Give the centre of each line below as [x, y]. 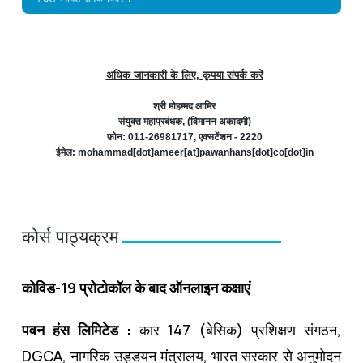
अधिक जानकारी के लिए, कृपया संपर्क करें [184, 75]
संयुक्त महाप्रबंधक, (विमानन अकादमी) [184, 121]
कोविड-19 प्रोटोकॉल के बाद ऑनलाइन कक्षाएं [136, 287]
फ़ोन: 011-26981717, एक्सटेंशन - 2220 [184, 137]
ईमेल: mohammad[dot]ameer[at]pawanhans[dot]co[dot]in [184, 152]
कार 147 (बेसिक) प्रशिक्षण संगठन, [240, 329]
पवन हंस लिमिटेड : [81, 329]
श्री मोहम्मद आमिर [184, 106]
